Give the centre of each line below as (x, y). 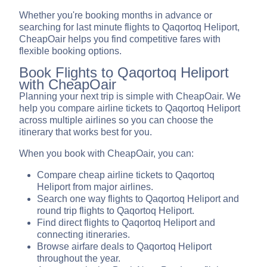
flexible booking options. (70, 51)
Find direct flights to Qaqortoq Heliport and (126, 223)
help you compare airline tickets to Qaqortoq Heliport (130, 108)
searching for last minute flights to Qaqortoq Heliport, (129, 27)
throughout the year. (79, 259)
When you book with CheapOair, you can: (106, 154)
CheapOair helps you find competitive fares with (120, 39)
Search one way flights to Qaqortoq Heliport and (138, 199)
